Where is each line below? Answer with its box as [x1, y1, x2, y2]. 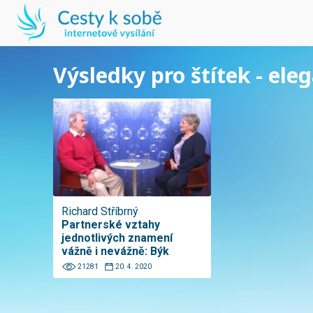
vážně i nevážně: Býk [61, 245, 169, 258]
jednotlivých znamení [61, 231, 173, 245]
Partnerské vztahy [61, 218, 160, 231]
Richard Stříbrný [61, 205, 138, 218]
